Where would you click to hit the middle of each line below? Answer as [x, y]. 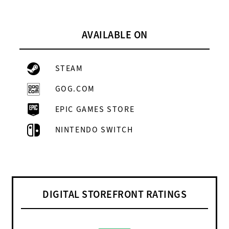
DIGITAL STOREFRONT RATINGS [114, 194]
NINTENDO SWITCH [93, 130]
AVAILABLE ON [114, 35]
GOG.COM [74, 89]
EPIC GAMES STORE [94, 109]
